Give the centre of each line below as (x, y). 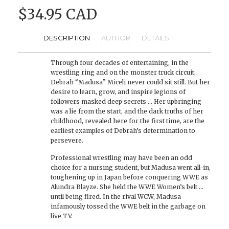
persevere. (67, 140)
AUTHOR (116, 38)
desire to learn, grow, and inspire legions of (118, 91)
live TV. (62, 216)
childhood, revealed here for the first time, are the (128, 121)
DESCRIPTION (67, 38)
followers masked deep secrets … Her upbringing (126, 101)
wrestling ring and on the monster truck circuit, (123, 72)
